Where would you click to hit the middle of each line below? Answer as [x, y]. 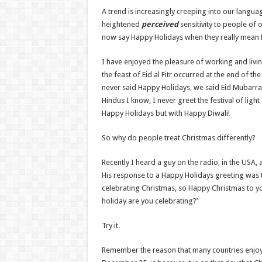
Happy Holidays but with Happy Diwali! [166, 113]
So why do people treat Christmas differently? [178, 138]
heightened [121, 24]
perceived [160, 24]
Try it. [111, 225]
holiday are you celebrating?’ [149, 201]
